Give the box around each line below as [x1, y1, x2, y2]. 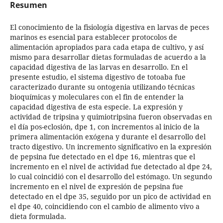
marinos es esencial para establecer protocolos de [9, 32, 177, 42]
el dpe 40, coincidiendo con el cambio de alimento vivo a [9, 201, 200, 211]
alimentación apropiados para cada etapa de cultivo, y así [9, 42, 204, 52]
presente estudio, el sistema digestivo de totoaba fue [9, 72, 186, 82]
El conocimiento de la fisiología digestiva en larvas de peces [9, 22, 209, 32]
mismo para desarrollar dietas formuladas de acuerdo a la [9, 52, 206, 62]
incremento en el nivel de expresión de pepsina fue [9, 181, 183, 191]
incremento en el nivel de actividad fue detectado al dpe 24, [9, 161, 212, 171]
